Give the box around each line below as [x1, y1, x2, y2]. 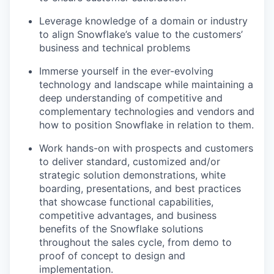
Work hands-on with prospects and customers [39, 141, 253, 154]
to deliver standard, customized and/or [39, 155, 220, 168]
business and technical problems [39, 41, 190, 54]
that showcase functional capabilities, [39, 195, 213, 208]
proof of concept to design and [39, 249, 185, 262]
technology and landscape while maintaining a [39, 78, 253, 91]
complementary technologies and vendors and [39, 105, 254, 117]
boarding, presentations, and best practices [39, 182, 241, 194]
